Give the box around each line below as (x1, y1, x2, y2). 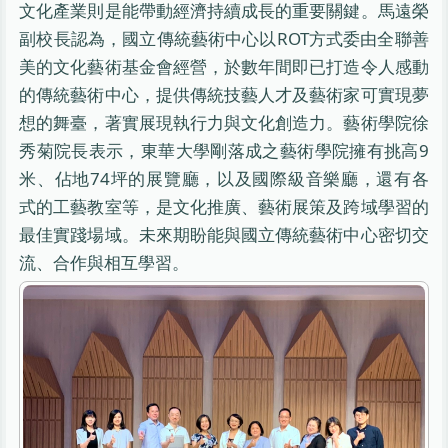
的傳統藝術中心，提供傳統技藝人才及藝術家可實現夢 (19, 82, 429, 106)
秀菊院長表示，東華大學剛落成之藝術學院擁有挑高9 (19, 138, 429, 162)
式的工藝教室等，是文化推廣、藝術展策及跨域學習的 (19, 194, 429, 218)
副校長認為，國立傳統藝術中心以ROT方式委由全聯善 (19, 26, 429, 50)
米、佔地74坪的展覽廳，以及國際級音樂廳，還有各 (19, 166, 429, 190)
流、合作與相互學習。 (19, 250, 190, 274)
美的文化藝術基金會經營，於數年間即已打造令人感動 (19, 54, 429, 78)
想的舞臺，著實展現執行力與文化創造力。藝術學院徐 (19, 110, 429, 134)
